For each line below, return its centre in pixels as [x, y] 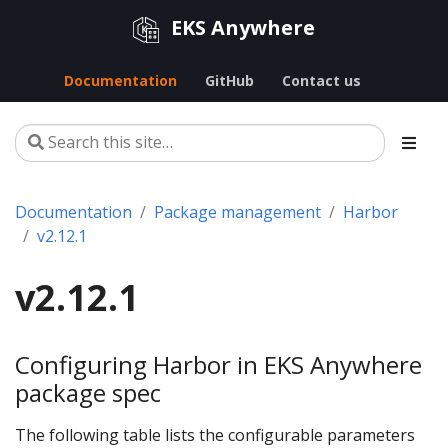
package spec [88, 392]
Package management [237, 211]
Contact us [321, 80]
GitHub [229, 80]
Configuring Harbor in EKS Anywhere [218, 364]
